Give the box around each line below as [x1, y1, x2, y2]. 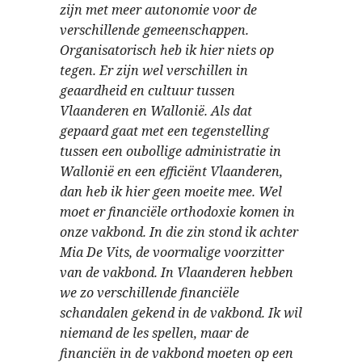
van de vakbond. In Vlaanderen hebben [60, 263, 293, 281]
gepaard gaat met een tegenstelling [60, 122, 269, 140]
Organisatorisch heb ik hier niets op [60, 41, 274, 59]
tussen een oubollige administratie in [60, 142, 281, 160]
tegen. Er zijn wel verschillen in [60, 61, 248, 79]
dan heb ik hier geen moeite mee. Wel [60, 183, 282, 200]
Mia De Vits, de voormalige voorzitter [60, 243, 284, 261]
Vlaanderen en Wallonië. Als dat [60, 102, 252, 120]
